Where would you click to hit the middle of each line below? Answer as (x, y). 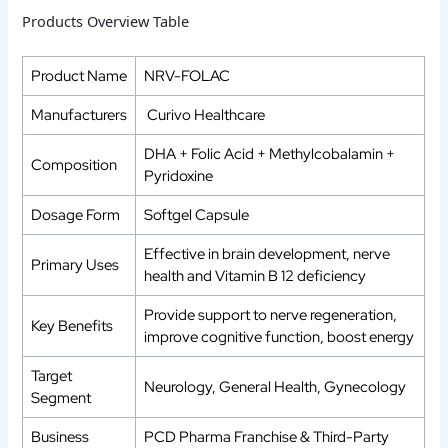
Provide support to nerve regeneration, (271, 314)
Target (52, 375)
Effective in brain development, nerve (267, 253)
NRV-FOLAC (187, 75)
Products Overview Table (106, 21)
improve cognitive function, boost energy (279, 336)
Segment (61, 397)
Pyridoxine (179, 175)
